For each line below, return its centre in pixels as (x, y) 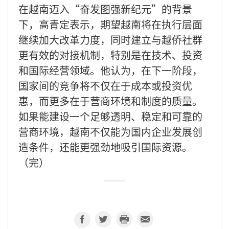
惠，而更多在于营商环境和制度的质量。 (110, 101)
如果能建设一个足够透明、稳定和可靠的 (110, 116)
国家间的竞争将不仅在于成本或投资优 (105, 85)
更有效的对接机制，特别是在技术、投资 (110, 55)
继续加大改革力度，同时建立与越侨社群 (110, 39)
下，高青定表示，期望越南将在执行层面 (110, 24)
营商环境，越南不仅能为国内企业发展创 (110, 131)
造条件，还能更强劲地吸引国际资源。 (105, 147)
